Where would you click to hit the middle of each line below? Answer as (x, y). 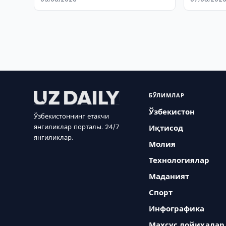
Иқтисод (166, 128)
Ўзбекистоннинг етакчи (72, 116)
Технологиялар (179, 160)
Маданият (169, 176)
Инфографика (177, 209)
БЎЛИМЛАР (167, 95)
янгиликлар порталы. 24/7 (77, 127)
